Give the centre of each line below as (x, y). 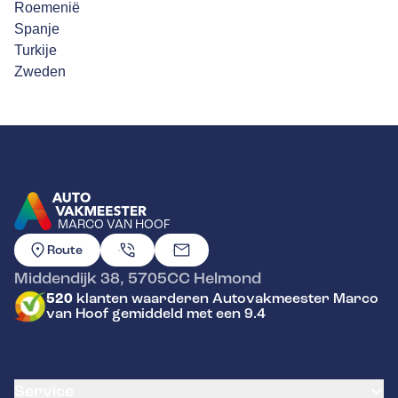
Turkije (36, 50)
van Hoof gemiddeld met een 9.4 (156, 314)
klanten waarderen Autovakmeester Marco (226, 298)
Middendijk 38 (67, 278)
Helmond (227, 278)
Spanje (37, 28)
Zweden (40, 71)
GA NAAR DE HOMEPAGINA (104, 243)
